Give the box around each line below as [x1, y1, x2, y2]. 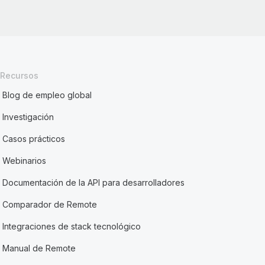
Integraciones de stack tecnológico [2, 221, 141, 231]
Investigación [2, 112, 54, 122]
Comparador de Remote [2, 199, 98, 209]
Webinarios [2, 156, 47, 166]
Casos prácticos [2, 134, 66, 144]
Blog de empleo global [2, 90, 92, 100]
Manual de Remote [2, 243, 76, 253]
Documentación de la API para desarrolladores [2, 177, 185, 188]
